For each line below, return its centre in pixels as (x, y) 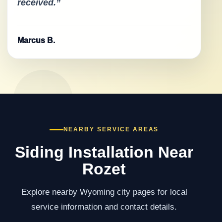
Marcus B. (36, 40)
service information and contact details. (104, 207)
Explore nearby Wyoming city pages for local (104, 192)
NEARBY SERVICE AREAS (111, 130)
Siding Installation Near (104, 152)
